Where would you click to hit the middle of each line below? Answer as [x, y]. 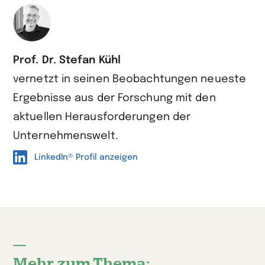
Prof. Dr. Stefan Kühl [67, 61]
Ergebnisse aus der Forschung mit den [114, 98]
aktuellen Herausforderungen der [102, 117]
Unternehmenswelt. [66, 136]
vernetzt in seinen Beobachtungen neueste [130, 80]
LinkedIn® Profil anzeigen [86, 158]
